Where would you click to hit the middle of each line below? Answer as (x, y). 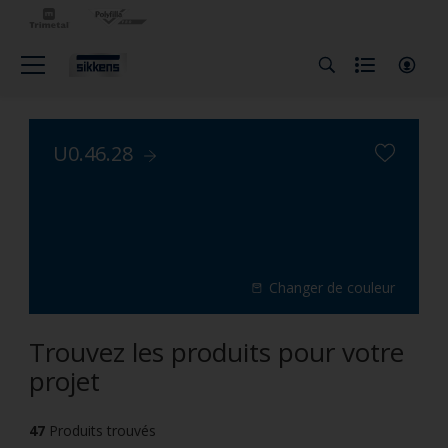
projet (64, 381)
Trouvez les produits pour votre (216, 352)
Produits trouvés (102, 430)
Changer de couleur (332, 287)
